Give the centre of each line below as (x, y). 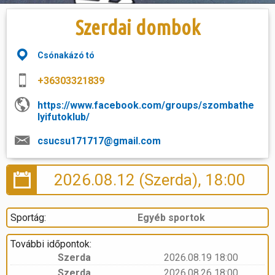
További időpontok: (51, 244)
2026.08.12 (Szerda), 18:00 (150, 180)
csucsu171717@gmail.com (99, 141)
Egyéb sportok (171, 218)
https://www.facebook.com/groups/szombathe (146, 105)
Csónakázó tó (67, 55)
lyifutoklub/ (64, 117)
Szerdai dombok (137, 27)
